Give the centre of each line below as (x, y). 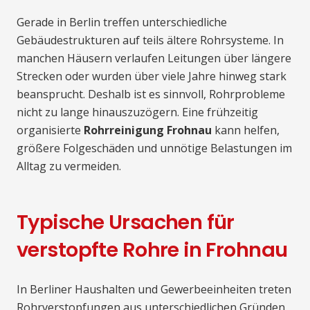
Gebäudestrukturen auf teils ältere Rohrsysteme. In (150, 40)
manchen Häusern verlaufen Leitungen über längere (154, 58)
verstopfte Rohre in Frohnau (152, 250)
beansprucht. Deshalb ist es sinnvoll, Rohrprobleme (151, 94)
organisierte (50, 130)
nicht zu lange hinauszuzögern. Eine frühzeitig (137, 112)
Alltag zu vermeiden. (69, 166)
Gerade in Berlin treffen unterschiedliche (122, 22)
